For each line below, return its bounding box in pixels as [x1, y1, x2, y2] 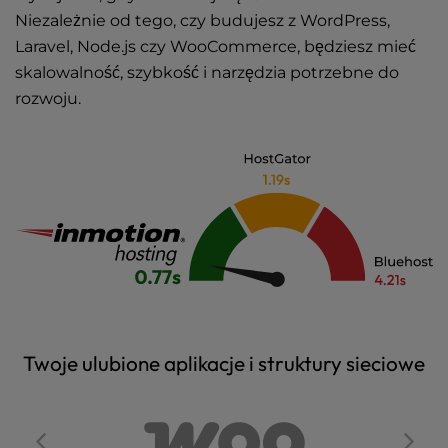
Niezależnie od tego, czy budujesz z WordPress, [15, 11, 390, 30]
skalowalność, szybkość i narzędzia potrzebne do [15, 63, 399, 82]
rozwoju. [15, 89, 81, 108]
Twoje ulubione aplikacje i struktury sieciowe [23, 350, 425, 377]
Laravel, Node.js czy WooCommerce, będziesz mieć [15, 37, 416, 56]
